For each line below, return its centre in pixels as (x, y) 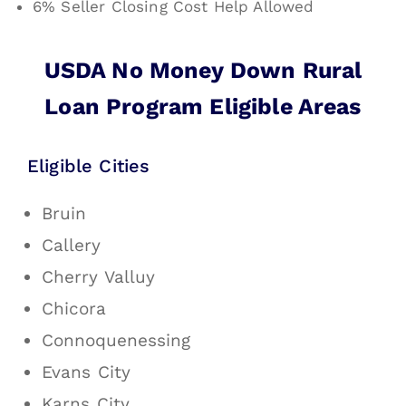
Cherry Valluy (98, 277)
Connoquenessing (116, 341)
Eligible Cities (89, 166)
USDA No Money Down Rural (203, 71)
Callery (71, 246)
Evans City (86, 372)
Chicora (74, 309)
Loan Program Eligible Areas (203, 107)
